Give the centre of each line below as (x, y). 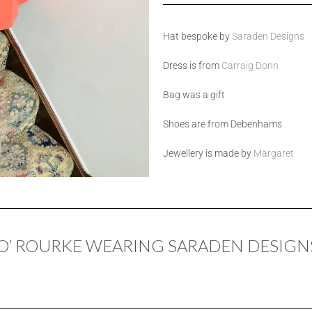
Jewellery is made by (208, 153)
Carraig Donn (250, 65)
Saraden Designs (268, 36)
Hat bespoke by (197, 36)
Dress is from (192, 65)
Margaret (274, 153)
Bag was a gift (194, 95)
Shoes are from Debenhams (223, 124)
